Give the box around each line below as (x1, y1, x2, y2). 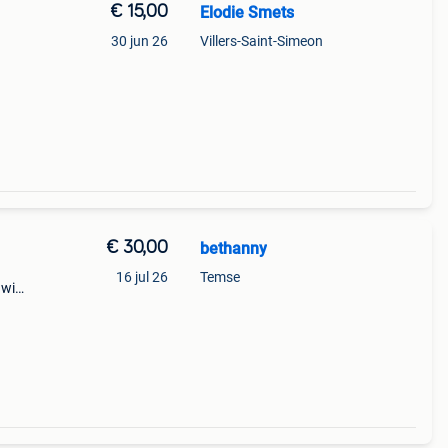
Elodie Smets (199, 3, 294, 22)
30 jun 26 (110, 33, 168, 49)
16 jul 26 (115, 269, 168, 285)
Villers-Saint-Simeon (199, 33, 323, 49)
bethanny (199, 239, 267, 258)
